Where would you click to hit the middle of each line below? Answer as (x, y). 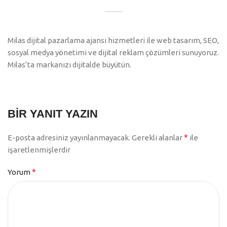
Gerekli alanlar (158, 138)
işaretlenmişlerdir (39, 150)
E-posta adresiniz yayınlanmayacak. (69, 138)
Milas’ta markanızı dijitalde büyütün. (69, 65)
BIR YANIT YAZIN (53, 114)
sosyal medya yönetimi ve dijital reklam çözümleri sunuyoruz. (113, 53)
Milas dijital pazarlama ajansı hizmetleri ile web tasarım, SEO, (113, 41)
